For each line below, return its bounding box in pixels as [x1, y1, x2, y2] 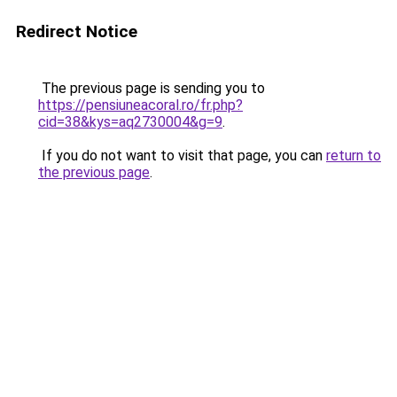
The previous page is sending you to [38, 80, 265, 97]
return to [326, 147, 381, 164]
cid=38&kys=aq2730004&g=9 [38, 113, 222, 130]
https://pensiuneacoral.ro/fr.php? [38, 97, 243, 113]
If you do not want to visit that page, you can [38, 147, 326, 164]
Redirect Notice [16, 21, 137, 42]
